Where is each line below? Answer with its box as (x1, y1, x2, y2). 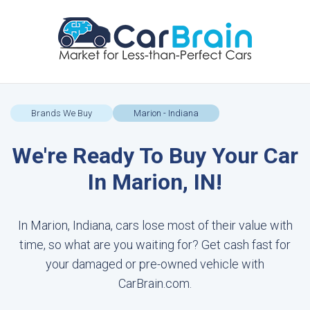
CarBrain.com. (118, 276, 192, 291)
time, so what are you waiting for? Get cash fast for (19, 237, 291, 252)
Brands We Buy (31, 108, 92, 118)
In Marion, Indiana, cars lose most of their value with (17, 218, 293, 232)
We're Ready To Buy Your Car (12, 143, 298, 169)
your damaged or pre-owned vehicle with (46, 257, 264, 271)
